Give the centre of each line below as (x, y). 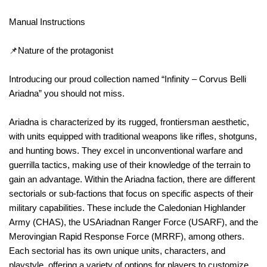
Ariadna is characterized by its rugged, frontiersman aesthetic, (129, 122)
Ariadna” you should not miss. (68, 93)
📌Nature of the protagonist (62, 50)
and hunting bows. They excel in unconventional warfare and (126, 150)
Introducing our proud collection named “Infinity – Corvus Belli (128, 79)
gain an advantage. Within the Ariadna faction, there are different (132, 179)
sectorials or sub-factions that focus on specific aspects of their (131, 193)
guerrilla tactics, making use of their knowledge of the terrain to (130, 164)
